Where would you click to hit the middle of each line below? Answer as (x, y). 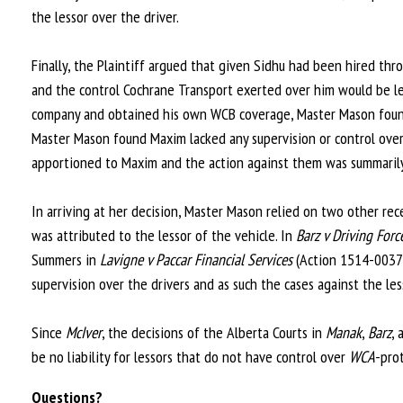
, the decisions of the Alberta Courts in (214, 332)
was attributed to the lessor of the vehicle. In (164, 235)
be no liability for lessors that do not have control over (190, 357)
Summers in (66, 260)
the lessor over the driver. (105, 17)
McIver (84, 332)
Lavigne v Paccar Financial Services (196, 260)
